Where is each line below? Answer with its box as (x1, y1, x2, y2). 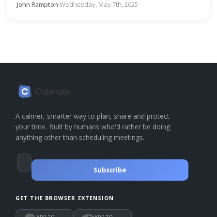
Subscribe (93, 165, 126, 174)
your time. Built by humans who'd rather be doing (15, 122, 170, 131)
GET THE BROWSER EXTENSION (15, 194, 114, 201)
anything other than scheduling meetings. (15, 132, 144, 142)
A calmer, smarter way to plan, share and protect (15, 111, 170, 121)
